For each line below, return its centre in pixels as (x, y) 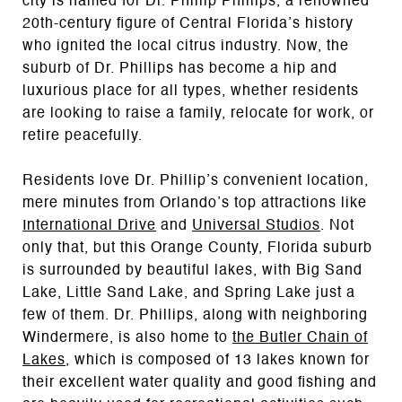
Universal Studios (256, 226)
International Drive (89, 226)
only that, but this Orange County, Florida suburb (197, 248)
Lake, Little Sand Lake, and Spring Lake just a (189, 293)
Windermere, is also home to (127, 338)
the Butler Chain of (300, 338)
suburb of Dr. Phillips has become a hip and (180, 69)
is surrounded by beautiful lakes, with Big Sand (192, 271)
